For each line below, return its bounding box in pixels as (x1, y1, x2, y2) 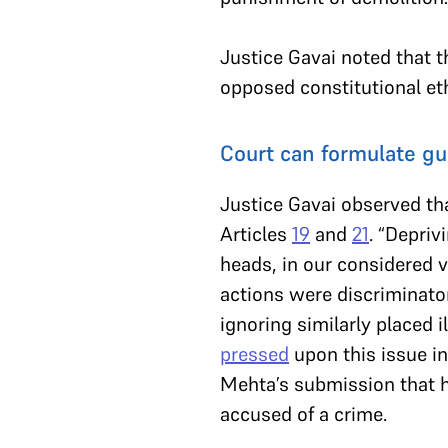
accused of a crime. (220, 401, 387, 428)
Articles (220, 221, 292, 248)
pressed (220, 341, 289, 368)
